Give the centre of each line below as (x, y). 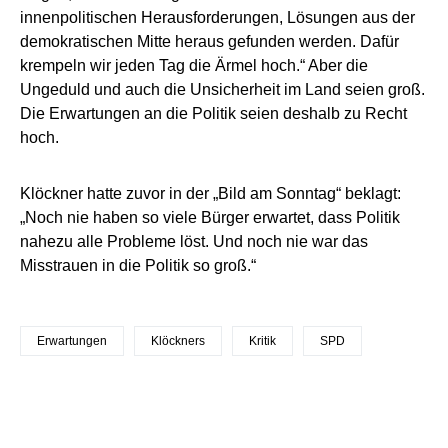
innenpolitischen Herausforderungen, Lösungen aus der (217, 18)
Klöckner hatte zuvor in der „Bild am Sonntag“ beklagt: (210, 194)
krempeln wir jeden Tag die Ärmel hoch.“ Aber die (194, 66)
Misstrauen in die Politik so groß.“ (138, 266)
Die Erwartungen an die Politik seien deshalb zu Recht (213, 114)
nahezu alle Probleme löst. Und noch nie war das (194, 242)
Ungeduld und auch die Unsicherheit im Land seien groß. (222, 90)
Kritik (262, 341)
